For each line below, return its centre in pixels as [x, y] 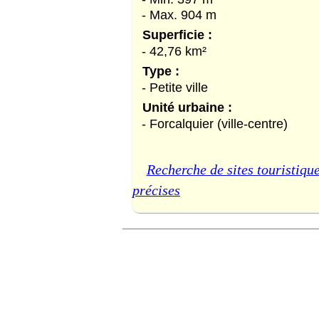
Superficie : [177, 34]
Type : [161, 70]
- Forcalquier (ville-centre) [215, 123]
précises [156, 190]
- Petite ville [175, 87]
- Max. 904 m [179, 14]
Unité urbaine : [187, 107]
